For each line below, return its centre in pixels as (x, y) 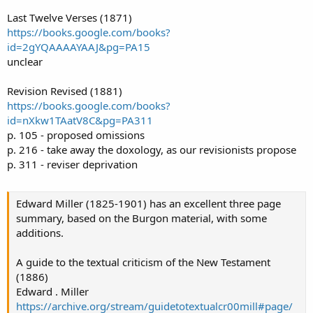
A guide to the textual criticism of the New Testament (143, 262)
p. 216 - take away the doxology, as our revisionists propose (152, 149)
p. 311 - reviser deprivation (72, 164)
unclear (25, 61)
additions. (40, 233)
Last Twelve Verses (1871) (70, 17)
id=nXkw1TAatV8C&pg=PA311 (80, 120)
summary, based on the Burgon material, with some (141, 218)
